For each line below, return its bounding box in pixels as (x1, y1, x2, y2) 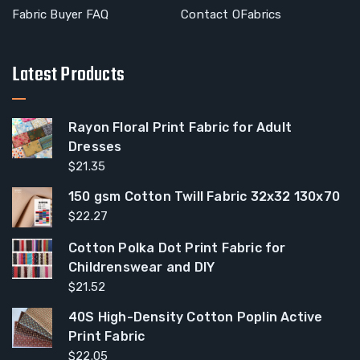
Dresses (68, 139, 122, 154)
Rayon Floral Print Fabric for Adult (68, 120, 292, 135)
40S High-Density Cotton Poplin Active (68, 309, 323, 325)
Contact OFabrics (181, 7, 282, 22)
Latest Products (12, 60, 125, 90)
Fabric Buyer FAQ (12, 7, 109, 22)
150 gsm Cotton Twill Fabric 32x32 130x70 (68, 189, 340, 204)
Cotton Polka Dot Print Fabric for (68, 240, 286, 256)
